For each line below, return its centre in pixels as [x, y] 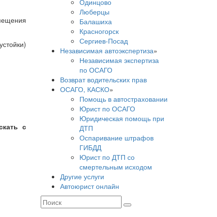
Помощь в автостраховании [123, 99]
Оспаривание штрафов [116, 138]
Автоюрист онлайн [89, 186]
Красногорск [99, 31]
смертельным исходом [116, 167]
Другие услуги [82, 176]
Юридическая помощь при [122, 118]
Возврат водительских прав [103, 79]
